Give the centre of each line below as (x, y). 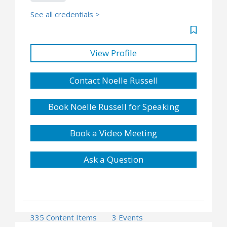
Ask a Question (113, 159)
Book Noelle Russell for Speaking (113, 106)
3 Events (127, 217)
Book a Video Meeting (113, 133)
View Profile (113, 53)
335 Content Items (64, 217)
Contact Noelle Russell (113, 80)
